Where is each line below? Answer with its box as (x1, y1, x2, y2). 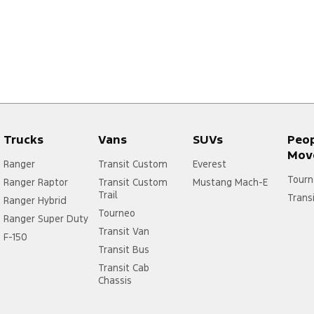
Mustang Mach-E (192, 176, 268, 189)
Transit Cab (97, 261, 149, 275)
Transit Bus (97, 243, 149, 257)
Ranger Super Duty (4, 212, 88, 226)
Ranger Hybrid (4, 194, 67, 207)
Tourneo (97, 207, 135, 220)
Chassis (97, 274, 132, 287)
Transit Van (97, 225, 149, 238)
